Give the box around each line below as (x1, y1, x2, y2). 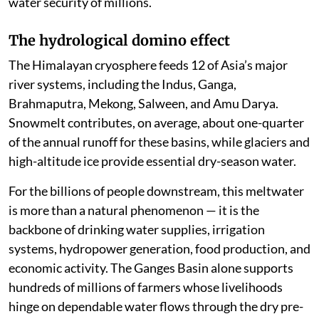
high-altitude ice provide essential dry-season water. (9, 152, 296, 169)
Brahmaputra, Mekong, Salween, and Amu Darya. (9, 95, 278, 111)
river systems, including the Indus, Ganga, (9, 75, 236, 92)
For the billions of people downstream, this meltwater (9, 182, 304, 199)
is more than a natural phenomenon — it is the (9, 202, 259, 218)
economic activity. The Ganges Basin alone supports (9, 259, 293, 276)
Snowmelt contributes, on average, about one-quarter (9, 114, 304, 130)
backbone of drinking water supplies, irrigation (9, 221, 265, 237)
